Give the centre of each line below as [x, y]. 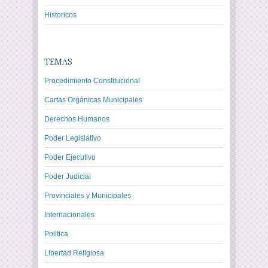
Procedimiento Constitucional [92, 80]
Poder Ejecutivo [70, 157]
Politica [56, 234]
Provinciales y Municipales [88, 195]
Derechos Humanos [77, 119]
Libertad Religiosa [74, 253]
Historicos [60, 15]
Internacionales [69, 214]
